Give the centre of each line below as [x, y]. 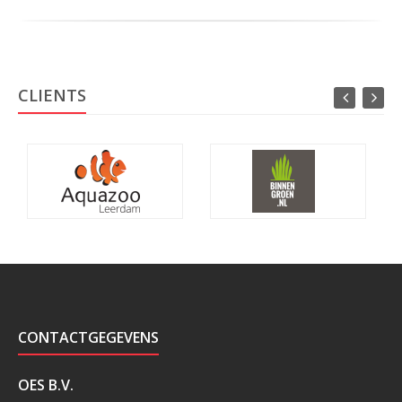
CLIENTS [52, 95]
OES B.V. [46, 385]
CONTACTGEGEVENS [88, 337]
